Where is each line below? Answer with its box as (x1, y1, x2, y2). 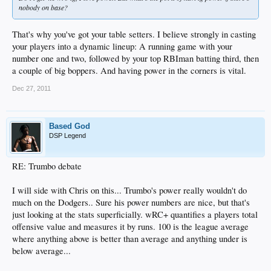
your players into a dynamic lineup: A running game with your (12, 40, 232, 52)
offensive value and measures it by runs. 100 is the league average (12, 220, 249, 232)
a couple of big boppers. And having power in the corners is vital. (12, 64, 246, 76)
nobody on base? (19, 2, 68, 13)
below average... (12, 244, 71, 256)
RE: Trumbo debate (12, 160, 82, 172)
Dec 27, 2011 (12, 84, 51, 92)
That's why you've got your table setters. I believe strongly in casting (12, 28, 256, 40)
